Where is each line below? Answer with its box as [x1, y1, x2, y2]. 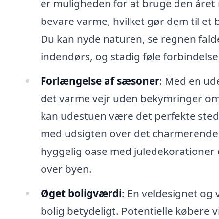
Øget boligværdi [40, 186, 122, 200]
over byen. [40, 162, 92, 176]
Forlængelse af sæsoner [40, 74, 159, 88]
